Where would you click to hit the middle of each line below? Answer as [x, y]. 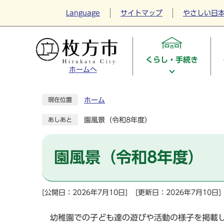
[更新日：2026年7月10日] [178, 192]
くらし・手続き [172, 60]
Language [83, 13]
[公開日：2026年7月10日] [85, 192]
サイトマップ [141, 13]
